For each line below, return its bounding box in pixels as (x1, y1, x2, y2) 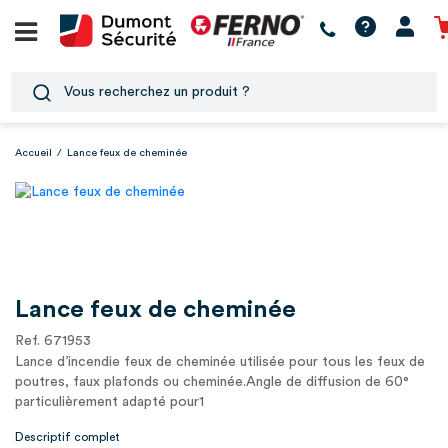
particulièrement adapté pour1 (15, 395, 204, 409)
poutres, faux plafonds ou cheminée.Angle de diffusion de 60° (15, 375, 409, 389)
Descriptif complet (15, 431, 120, 443)
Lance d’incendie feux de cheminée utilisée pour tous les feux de (15, 355, 425, 369)
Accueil (15, 147, 52, 158)
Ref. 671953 (15, 334, 91, 348)
